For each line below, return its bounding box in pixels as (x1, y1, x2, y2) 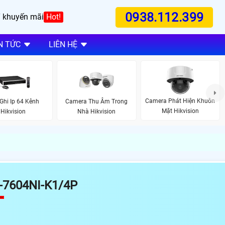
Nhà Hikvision (77, 107, 116, 115)
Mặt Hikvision (161, 107, 199, 115)
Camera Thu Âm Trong (65, 97, 128, 105)
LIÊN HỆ (48, 40, 77, 50)
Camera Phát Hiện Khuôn (145, 97, 215, 105)
